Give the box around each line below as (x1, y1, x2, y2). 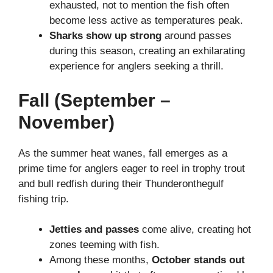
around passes (161, 30, 232, 42)
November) (18, 112, 115, 132)
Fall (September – (18, 90, 171, 110)
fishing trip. (18, 193, 72, 205)
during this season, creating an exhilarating (49, 45, 245, 57)
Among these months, (49, 254, 152, 266)
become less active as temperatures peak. (49, 15, 243, 27)
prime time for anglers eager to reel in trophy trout (18, 162, 245, 174)
